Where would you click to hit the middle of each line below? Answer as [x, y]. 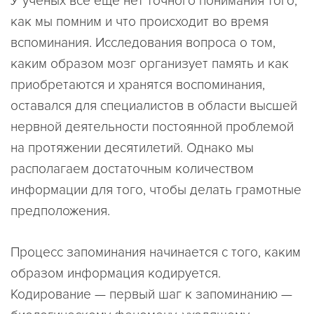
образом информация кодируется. [116, 274]
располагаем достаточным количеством [132, 169]
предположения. [60, 211]
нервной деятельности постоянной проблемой [152, 127]
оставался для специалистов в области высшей [154, 106]
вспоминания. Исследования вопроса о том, [143, 43]
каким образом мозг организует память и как [150, 64]
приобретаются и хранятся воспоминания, [138, 85]
